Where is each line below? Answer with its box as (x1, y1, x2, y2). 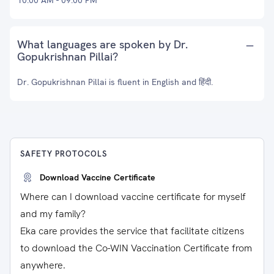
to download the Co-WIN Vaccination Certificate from (20, 242, 252, 254)
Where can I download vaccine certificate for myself (20, 190, 246, 203)
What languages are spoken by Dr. (17, 37, 188, 51)
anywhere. (20, 259, 65, 272)
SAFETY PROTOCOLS (20, 149, 107, 159)
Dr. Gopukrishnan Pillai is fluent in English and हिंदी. (17, 76, 213, 87)
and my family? (20, 207, 86, 220)
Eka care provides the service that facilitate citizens (20, 224, 244, 237)
